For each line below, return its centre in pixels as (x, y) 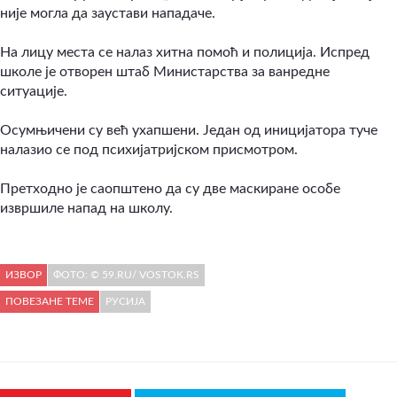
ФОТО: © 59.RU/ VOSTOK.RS (126, 274)
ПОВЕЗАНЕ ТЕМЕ (50, 301)
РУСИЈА (125, 301)
